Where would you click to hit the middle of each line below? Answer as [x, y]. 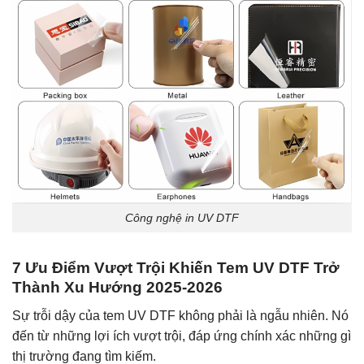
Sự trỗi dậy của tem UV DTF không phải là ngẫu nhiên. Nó [180, 315]
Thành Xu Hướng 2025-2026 [117, 287]
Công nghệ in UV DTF [182, 218]
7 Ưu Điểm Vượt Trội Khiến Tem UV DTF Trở [176, 267]
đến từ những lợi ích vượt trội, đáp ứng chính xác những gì [182, 336]
